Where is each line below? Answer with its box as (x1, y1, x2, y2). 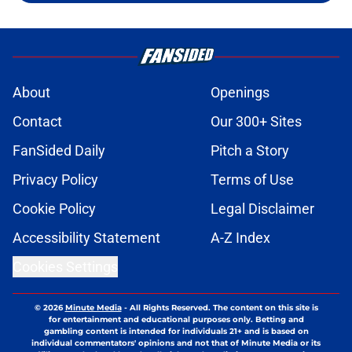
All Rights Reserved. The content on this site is (129, 302, 318, 313)
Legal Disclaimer (211, 200, 314, 218)
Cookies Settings (13, 258, 118, 276)
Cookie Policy (13, 200, 96, 218)
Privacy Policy (13, 171, 98, 189)
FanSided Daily (13, 142, 105, 159)
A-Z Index (211, 229, 270, 247)
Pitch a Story (211, 142, 289, 159)
